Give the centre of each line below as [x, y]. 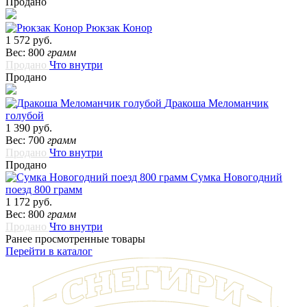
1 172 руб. [29, 202]
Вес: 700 [26, 140]
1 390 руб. [29, 128]
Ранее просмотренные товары [75, 239]
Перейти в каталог [49, 251]
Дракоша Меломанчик [217, 103]
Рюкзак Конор [119, 28]
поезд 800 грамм [44, 190]
